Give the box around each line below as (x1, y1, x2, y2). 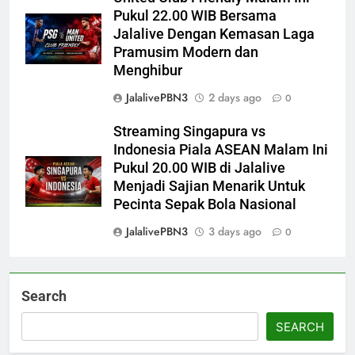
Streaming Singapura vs (113, 123, 265, 139)
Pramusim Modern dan (113, 44, 258, 60)
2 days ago (208, 89, 261, 105)
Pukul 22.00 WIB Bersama (113, 7, 277, 24)
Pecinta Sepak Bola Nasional (113, 196, 296, 212)
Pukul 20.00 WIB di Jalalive (113, 159, 285, 176)
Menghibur (113, 62, 182, 78)
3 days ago (208, 223, 261, 239)
